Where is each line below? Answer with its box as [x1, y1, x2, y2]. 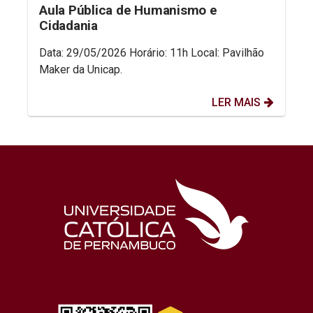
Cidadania [39, 17, 98, 34]
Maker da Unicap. [39, 63, 122, 77]
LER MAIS [212, 96, 261, 110]
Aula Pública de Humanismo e [39, 2, 217, 19]
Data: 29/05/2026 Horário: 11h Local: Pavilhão [39, 46, 264, 60]
